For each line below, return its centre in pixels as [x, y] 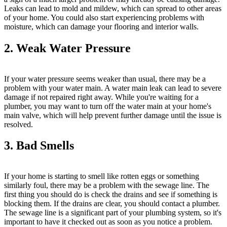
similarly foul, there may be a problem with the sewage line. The [107, 185]
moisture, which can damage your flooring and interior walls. [101, 26]
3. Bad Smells [39, 146]
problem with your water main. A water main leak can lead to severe [113, 88]
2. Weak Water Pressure [67, 48]
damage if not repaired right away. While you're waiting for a [101, 97]
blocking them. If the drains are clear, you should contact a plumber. [112, 204]
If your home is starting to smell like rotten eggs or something [102, 176]
